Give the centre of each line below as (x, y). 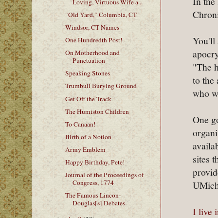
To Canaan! (80, 124)
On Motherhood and (92, 53)
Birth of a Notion (88, 136)
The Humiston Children (97, 111)
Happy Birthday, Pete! (95, 162)
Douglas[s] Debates (99, 203)
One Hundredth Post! (94, 40)
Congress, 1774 (93, 183)
